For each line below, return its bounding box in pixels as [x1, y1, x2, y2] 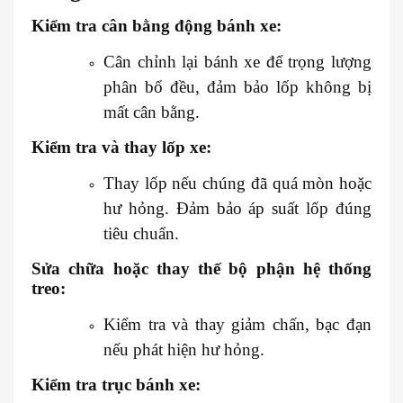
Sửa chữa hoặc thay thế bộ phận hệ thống [31, 258, 372, 278]
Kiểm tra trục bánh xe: [31, 374, 201, 394]
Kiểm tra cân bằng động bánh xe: [31, 15, 282, 35]
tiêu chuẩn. [103, 223, 179, 243]
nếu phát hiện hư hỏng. [103, 339, 264, 359]
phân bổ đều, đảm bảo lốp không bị [103, 76, 372, 96]
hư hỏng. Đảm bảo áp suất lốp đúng [103, 198, 372, 218]
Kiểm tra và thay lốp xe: [31, 137, 211, 157]
